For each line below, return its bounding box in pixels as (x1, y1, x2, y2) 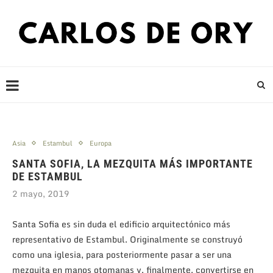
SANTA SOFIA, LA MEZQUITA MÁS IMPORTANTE (12, 157, 253, 170)
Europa (90, 137, 112, 149)
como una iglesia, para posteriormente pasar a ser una (12, 247, 232, 261)
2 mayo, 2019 (12, 186, 69, 200)
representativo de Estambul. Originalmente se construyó (12, 232, 243, 246)
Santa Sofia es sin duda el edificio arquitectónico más (12, 216, 230, 231)
